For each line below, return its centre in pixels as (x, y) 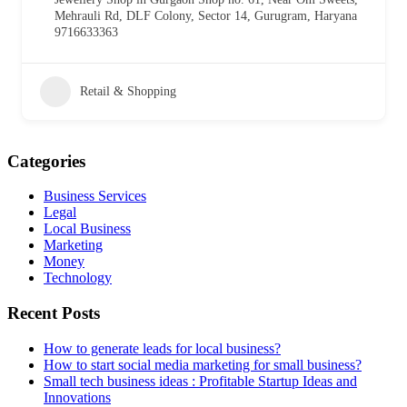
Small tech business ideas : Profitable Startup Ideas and (200, 381)
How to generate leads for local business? (162, 348)
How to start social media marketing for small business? (203, 364)
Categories (46, 161)
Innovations (77, 397)
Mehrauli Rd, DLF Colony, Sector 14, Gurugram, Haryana (206, 15)
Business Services (95, 196)
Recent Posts (54, 313)
